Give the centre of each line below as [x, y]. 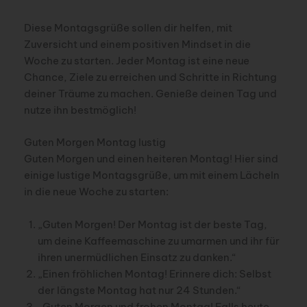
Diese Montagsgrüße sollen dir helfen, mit [128, 27]
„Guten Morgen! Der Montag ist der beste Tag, [152, 224]
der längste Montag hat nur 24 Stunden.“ [139, 290]
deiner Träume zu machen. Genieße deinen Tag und [150, 93]
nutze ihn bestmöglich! [80, 110]
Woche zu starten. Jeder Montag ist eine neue [136, 60]
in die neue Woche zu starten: [96, 192]
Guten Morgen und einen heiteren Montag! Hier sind [151, 159]
